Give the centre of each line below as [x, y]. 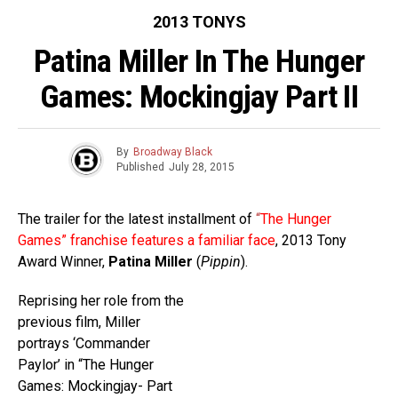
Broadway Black [172, 152]
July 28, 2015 [201, 167]
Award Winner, [63, 261]
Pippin [221, 261]
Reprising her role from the [101, 300]
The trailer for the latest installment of [137, 219]
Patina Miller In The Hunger [199, 61]
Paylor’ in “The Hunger [86, 364]
